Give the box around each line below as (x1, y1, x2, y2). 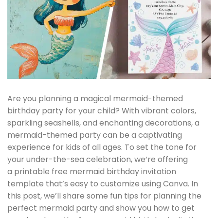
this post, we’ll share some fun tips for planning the (7, 190, 201, 202)
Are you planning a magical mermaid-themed (7, 93, 183, 105)
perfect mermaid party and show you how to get (7, 202, 195, 214)
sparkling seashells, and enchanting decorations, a (7, 117, 200, 129)
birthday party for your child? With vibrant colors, (7, 105, 196, 117)
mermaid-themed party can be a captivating (7, 129, 182, 141)
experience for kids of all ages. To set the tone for (7, 142, 197, 153)
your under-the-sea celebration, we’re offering (7, 154, 188, 165)
